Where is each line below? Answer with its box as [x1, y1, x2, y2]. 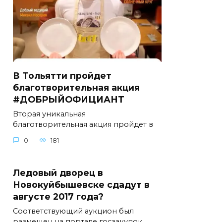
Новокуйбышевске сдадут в [13, 179, 150, 190]
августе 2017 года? [13, 191, 104, 202]
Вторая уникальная [13, 110, 86, 119]
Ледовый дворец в [13, 167, 103, 178]
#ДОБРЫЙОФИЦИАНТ [13, 94, 124, 105]
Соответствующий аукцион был [13, 206, 134, 216]
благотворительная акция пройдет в [13, 120, 153, 129]
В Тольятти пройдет [13, 70, 111, 81]
